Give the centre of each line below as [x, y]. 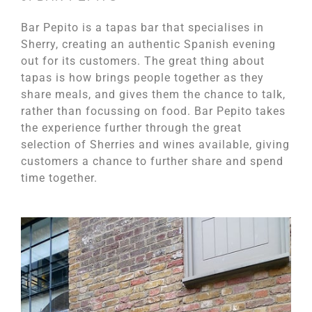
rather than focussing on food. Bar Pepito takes [153, 111]
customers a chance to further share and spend [152, 162]
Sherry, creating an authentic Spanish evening [148, 45]
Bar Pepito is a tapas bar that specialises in [142, 28]
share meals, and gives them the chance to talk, [153, 95]
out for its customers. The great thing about [143, 61]
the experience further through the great [131, 128]
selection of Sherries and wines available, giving [155, 145]
